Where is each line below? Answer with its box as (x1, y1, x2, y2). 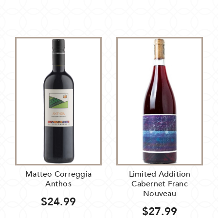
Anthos (45, 179, 72, 190)
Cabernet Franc (131, 179, 188, 190)
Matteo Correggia (25, 169, 91, 180)
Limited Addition (128, 169, 191, 180)
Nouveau (143, 188, 176, 200)
